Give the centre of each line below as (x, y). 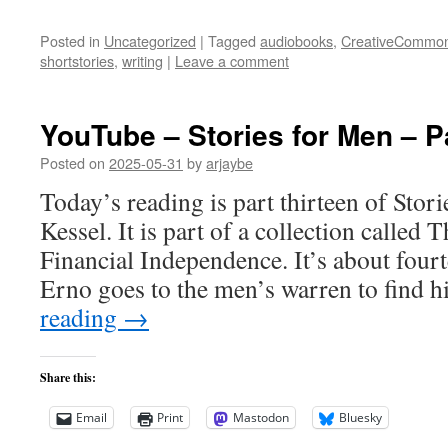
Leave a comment (232, 60)
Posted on (72, 162)
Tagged (232, 40)
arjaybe (229, 162)
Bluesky (360, 417)
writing (142, 60)
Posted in (70, 40)
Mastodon (261, 417)
